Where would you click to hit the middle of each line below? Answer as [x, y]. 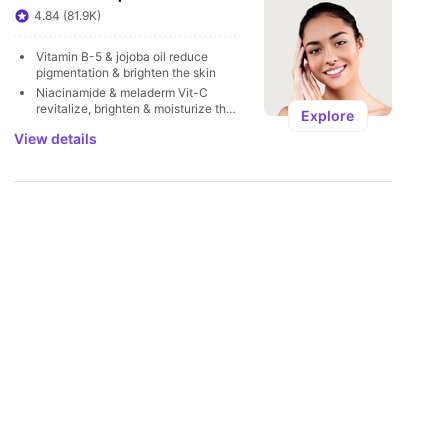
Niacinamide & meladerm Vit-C [122, 92]
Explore [328, 115]
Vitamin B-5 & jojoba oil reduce [122, 56]
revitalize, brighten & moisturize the [135, 108]
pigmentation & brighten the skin [126, 72]
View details [56, 138]
